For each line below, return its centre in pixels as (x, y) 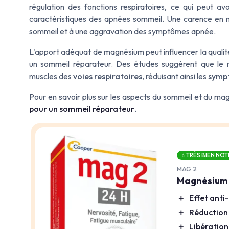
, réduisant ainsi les (175, 76)
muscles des (51, 76)
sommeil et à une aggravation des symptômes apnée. (122, 31)
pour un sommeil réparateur (82, 109)
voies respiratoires (108, 76)
